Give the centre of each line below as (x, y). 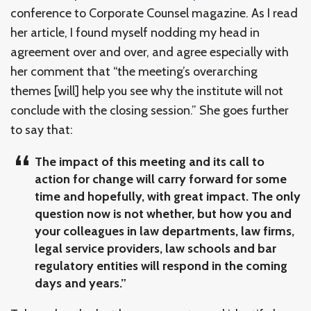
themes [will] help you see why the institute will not (147, 91)
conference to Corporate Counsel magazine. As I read (154, 13)
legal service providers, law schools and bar (155, 248)
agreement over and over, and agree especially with (150, 52)
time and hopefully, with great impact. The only (168, 196)
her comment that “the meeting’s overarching (134, 71)
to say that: (42, 129)
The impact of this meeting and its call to (150, 161)
